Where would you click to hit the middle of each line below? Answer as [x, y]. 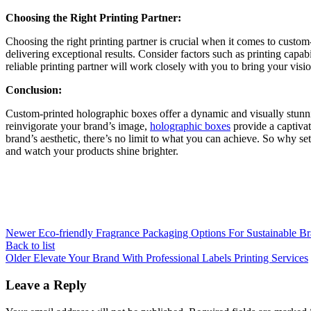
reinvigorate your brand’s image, [78, 126]
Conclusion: [34, 90]
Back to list [30, 246]
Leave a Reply [46, 285]
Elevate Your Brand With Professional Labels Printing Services [171, 258]
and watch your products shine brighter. [92, 151]
